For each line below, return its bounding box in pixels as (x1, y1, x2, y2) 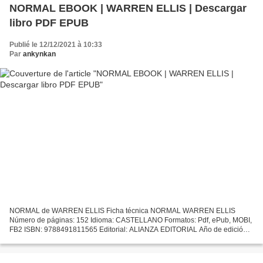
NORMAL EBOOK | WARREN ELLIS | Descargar (9, 2, 247, 14)
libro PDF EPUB (9, 16, 89, 29)
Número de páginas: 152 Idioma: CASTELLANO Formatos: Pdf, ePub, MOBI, (9, 216, 252, 225)
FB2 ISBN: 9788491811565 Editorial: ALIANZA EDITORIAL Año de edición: (9, 225, 249, 234)
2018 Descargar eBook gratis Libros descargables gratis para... (9, 235, 211, 244)
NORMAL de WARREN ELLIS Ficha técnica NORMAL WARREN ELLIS (9, 207, 235, 215)
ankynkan (23, 49, 56, 58)
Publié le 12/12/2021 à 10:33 (9, 40, 102, 49)
